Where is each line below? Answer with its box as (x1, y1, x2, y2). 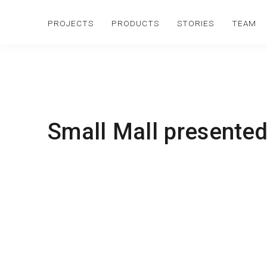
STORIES (177, 18, 214, 28)
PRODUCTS (111, 18, 159, 28)
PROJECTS (48, 18, 94, 28)
